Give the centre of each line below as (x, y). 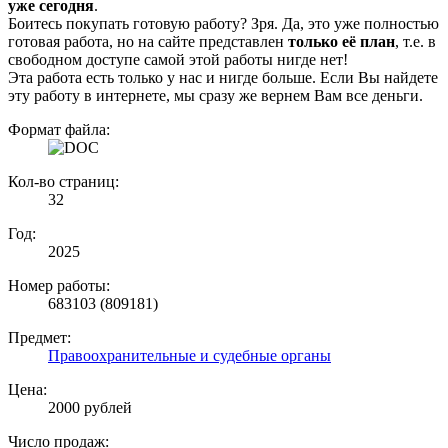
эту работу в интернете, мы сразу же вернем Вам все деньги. (215, 96)
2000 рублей (90, 408)
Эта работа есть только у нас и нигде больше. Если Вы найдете (223, 78)
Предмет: (39, 338)
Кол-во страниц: (63, 182)
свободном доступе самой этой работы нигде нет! (178, 60)
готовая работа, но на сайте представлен (148, 42)
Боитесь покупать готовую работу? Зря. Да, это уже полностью (223, 24)
